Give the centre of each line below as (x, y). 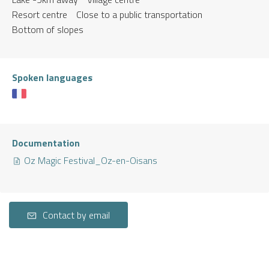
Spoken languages (52, 77)
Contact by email (76, 215)
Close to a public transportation (139, 14)
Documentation (46, 143)
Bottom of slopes (48, 29)
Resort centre (40, 14)
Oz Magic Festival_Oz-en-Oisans (89, 160)
